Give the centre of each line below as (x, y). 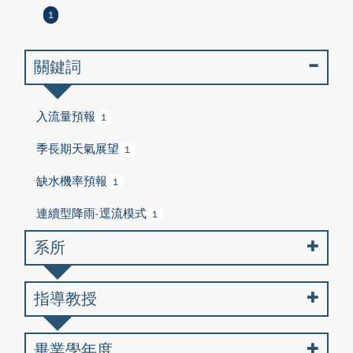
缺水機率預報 (72, 181)
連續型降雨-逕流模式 (91, 214)
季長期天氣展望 (78, 149)
